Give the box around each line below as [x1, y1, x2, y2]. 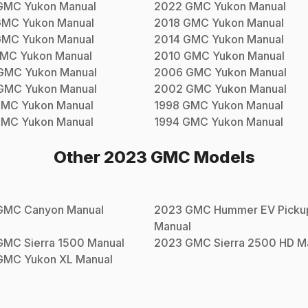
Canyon [24, 203, 64, 217]
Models [190, 147, 255, 168]
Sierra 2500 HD [214, 236, 294, 250]
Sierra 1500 [24, 236, 85, 250]
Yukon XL [24, 252, 73, 267]
